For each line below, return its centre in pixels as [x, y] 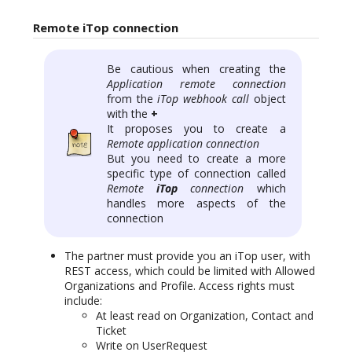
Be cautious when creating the [196, 68]
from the [132, 98]
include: [83, 300]
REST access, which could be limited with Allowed [190, 270]
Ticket [111, 330]
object [267, 98]
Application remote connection [196, 83]
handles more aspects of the [196, 203]
